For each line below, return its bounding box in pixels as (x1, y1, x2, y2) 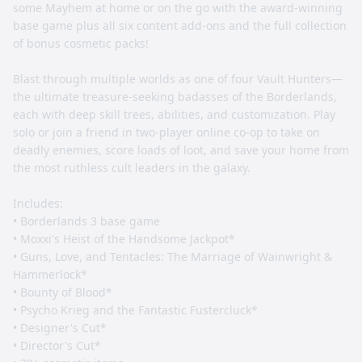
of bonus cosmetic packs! (13, 36, 149, 51)
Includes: (13, 196, 63, 211)
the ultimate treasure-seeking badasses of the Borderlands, (13, 89, 337, 104)
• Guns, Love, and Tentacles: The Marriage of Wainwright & (13, 249, 332, 264)
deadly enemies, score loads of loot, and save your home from (13, 142, 349, 158)
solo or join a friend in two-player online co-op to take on (13, 124, 320, 140)
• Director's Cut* (13, 338, 101, 353)
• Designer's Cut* (13, 320, 107, 335)
